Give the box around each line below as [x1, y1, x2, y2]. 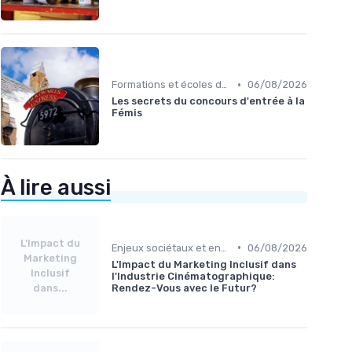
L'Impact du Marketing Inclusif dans [112, 258, 296, 270]
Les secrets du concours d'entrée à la [112, 95, 305, 108]
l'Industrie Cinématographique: [112, 269, 275, 282]
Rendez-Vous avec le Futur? [112, 281, 257, 294]
